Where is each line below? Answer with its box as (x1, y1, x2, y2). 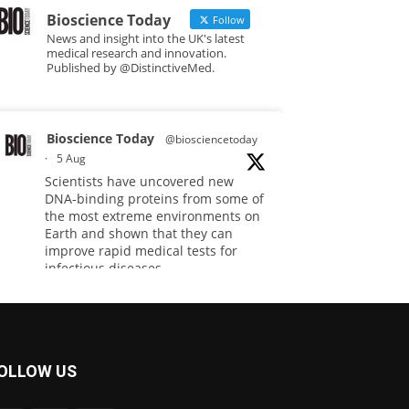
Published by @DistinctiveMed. (47, 59, 215, 76)
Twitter (144, 374, 178, 389)
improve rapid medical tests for (45, 242, 237, 259)
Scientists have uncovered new (45, 173, 234, 190)
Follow (210, 13, 245, 26)
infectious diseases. (45, 259, 165, 277)
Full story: (45, 294, 104, 311)
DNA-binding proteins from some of (45, 190, 264, 207)
